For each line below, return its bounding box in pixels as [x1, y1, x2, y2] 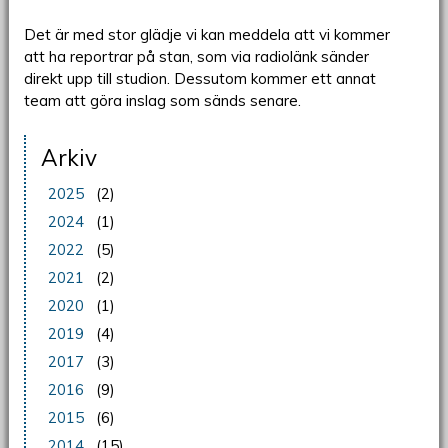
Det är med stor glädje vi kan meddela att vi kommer [23, 25, 390, 44]
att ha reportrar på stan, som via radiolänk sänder [23, 47, 369, 66]
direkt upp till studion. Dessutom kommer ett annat [23, 69, 376, 88]
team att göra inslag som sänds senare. [23, 91, 301, 110]
